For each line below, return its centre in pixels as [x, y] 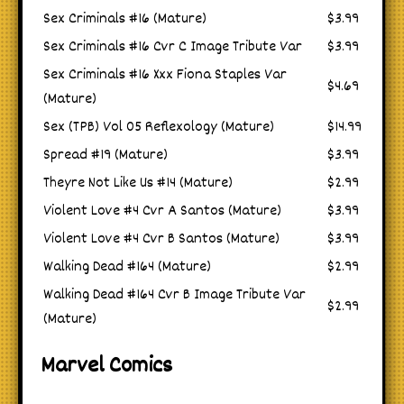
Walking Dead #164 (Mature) [127, 267]
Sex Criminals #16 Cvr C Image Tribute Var [173, 47]
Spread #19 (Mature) [106, 155]
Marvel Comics [106, 367]
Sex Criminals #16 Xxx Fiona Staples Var [165, 75]
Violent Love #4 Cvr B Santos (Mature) [161, 239]
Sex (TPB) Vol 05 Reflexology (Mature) [159, 127]
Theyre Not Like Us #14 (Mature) [138, 183]
